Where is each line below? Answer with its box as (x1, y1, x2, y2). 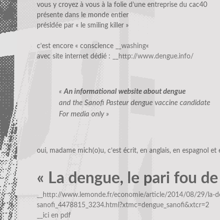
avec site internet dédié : (37, 53, 112, 60)
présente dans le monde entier (37, 12, 129, 19)
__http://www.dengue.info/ (112, 53, 193, 60)
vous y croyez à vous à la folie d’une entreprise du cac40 (37, 1, 207, 9)
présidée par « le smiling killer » (37, 22, 129, 29)
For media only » (59, 110, 109, 118)
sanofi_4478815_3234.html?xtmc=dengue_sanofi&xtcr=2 (37, 202, 209, 209)
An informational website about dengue (64, 87, 186, 95)
